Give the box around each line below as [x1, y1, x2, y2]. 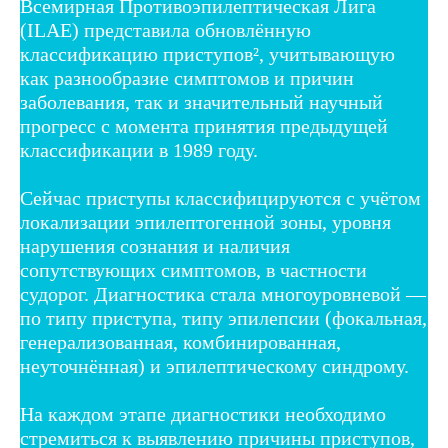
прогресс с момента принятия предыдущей [20, 115, 388, 137]
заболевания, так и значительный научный [20, 91, 383, 113]
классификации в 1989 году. [20, 139, 258, 161]
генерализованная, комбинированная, [20, 331, 341, 353]
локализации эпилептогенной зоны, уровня [20, 211, 391, 233]
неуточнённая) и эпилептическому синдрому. [20, 355, 409, 377]
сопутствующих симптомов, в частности [20, 259, 367, 281]
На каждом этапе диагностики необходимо [20, 403, 386, 425]
